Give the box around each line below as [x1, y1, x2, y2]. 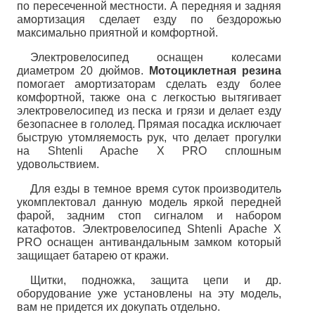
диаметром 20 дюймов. [17, 65, 149, 77]
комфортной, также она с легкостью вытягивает [17, 91, 281, 103]
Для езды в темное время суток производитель [30, 183, 281, 195]
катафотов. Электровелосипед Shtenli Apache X [17, 223, 281, 235]
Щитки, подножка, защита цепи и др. [30, 274, 281, 286]
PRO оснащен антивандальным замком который [17, 236, 281, 248]
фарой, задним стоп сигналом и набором [17, 210, 281, 221]
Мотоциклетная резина [148, 65, 281, 77]
